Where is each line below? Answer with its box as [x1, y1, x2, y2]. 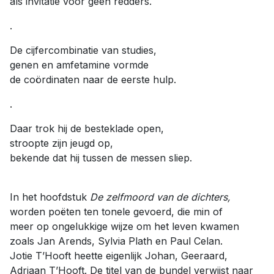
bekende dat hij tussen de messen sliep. [10, 152, 192, 164]
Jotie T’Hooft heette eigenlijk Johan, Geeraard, [10, 250, 228, 262]
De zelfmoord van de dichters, [90, 191, 231, 203]
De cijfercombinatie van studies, [10, 44, 157, 56]
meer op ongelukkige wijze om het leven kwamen [10, 220, 239, 232]
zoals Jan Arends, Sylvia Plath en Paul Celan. [10, 235, 223, 247]
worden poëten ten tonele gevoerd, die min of [10, 206, 223, 218]
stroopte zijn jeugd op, [10, 137, 113, 149]
